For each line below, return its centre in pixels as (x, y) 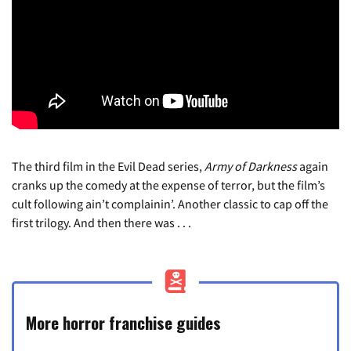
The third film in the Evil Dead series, (108, 166)
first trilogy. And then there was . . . (101, 223)
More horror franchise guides (123, 322)
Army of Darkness (252, 166)
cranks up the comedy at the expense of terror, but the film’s (168, 185)
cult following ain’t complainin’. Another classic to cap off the (170, 204)
